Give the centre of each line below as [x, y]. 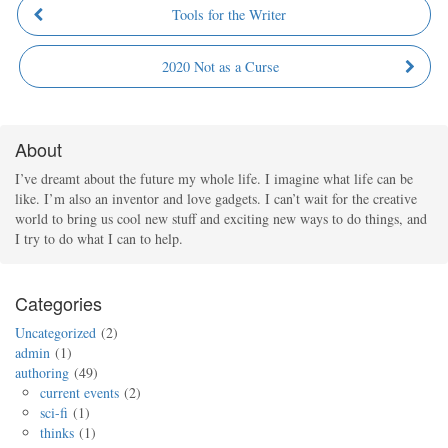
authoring [42, 372]
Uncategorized [55, 332]
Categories [58, 303]
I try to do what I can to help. [99, 238]
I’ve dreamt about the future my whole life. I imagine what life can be [214, 178]
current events [79, 392]
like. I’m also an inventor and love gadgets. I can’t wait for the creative [216, 198]
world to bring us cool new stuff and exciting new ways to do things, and [221, 218]
